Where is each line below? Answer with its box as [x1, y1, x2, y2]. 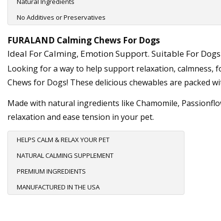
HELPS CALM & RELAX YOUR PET [17, 135, 110, 145]
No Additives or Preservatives [17, 13, 106, 22]
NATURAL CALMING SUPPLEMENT [17, 151, 113, 160]
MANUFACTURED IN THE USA [17, 183, 100, 192]
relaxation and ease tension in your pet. [7, 111, 154, 123]
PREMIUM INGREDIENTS [17, 167, 86, 176]
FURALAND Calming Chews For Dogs [7, 35, 160, 46]
